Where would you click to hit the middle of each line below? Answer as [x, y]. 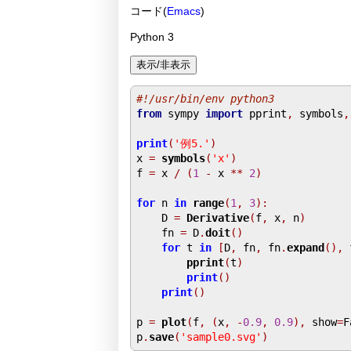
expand [305, 247]
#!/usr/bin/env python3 [205, 98]
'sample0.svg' [221, 337]
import [224, 113]
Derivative [217, 217]
